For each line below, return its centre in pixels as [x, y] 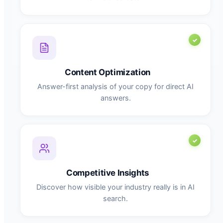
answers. [115, 98]
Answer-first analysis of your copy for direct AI [115, 87]
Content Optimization [108, 72]
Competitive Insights [108, 173]
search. [115, 199]
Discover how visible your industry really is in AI [115, 187]
